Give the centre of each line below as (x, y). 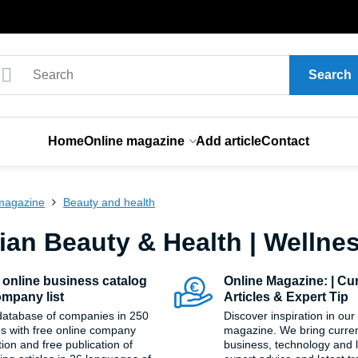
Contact (286, 141)
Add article (229, 141)
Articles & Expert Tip (286, 297)
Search (330, 75)
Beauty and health (109, 202)
